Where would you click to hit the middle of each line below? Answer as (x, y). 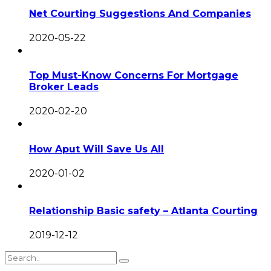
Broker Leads (64, 87)
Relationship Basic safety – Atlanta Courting (143, 211)
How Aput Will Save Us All (96, 149)
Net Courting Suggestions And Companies (140, 13)
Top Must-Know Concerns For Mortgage (134, 76)
